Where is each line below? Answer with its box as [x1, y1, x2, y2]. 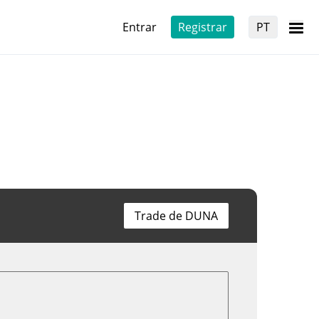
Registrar [178, 19, 227, 35]
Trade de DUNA [135, 208, 218, 224]
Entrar [122, 19, 157, 35]
